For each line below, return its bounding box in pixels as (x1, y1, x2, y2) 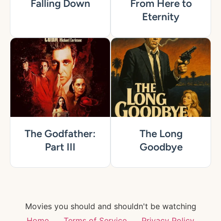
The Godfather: (25, 127, 96, 140)
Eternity (142, 10, 180, 23)
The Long (139, 127, 183, 140)
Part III (45, 141, 75, 153)
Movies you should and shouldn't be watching (25, 201, 196, 212)
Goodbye (139, 141, 183, 153)
